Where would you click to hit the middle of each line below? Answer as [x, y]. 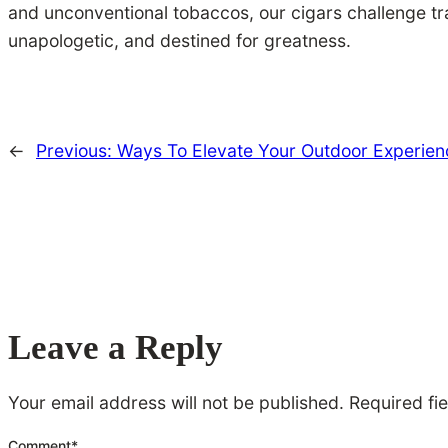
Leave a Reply [115, 347]
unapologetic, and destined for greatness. [182, 41]
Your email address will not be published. [176, 403]
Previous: [76, 150]
